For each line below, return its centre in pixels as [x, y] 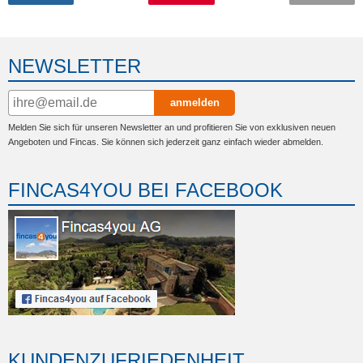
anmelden [194, 103]
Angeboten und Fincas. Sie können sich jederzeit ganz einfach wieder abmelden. [166, 141]
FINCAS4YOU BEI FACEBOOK [145, 190]
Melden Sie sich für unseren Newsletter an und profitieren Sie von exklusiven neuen [172, 127]
